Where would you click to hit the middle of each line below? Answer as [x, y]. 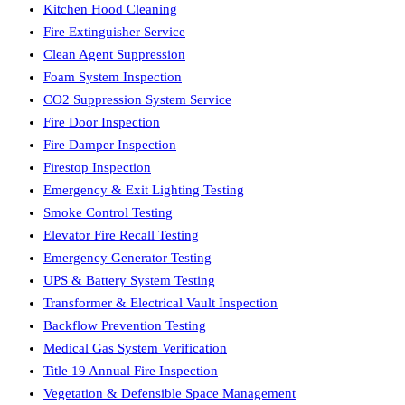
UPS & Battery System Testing [129, 281]
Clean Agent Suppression [114, 55]
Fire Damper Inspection [110, 145]
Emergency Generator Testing [127, 258]
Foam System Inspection [113, 77]
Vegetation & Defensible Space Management [170, 394]
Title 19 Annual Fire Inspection [131, 371]
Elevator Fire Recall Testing [121, 235]
